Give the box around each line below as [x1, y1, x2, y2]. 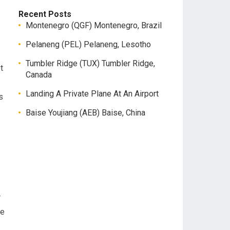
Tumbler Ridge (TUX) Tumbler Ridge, [26, 59, 155, 68]
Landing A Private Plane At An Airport [26, 89, 159, 99]
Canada [26, 70, 52, 80]
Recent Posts [18, 9, 71, 19]
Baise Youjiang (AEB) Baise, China [26, 108, 145, 118]
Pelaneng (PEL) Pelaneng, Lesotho [26, 40, 151, 49]
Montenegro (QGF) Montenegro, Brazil [26, 21, 162, 30]
